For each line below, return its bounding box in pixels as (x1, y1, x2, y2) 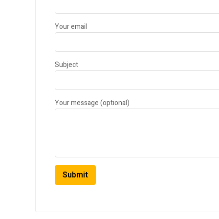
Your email (55, 22, 87, 32)
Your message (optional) (55, 98, 130, 109)
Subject (55, 60, 78, 70)
